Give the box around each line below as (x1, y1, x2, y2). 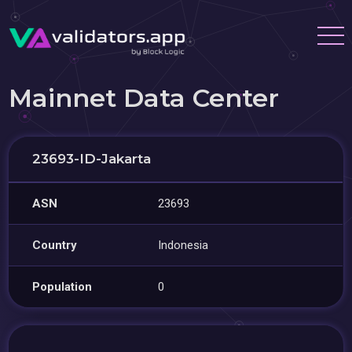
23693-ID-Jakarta (32, 151, 152, 167)
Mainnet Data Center (9, 82, 280, 113)
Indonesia (158, 238, 209, 252)
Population (32, 280, 93, 294)
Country (32, 238, 78, 252)
